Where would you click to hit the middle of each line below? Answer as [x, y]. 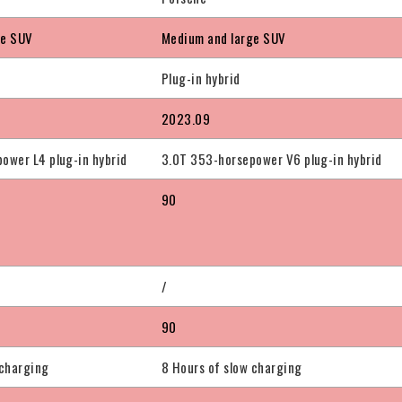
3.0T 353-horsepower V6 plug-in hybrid [272, 159]
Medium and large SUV [224, 38]
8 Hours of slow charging [232, 367]
